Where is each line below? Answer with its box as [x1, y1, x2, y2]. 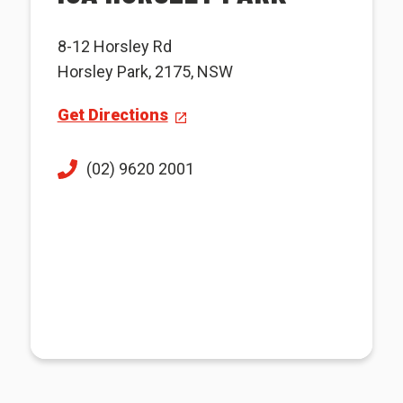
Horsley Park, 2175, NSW [57, 62, 233, 82]
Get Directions [57, 105, 168, 125]
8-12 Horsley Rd [57, 37, 172, 57]
